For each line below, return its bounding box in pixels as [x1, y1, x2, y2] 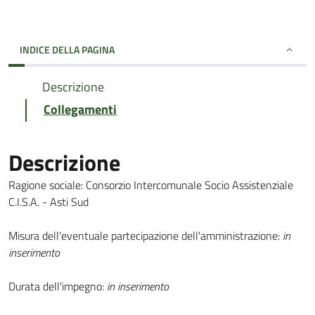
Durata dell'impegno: [8, 278, 107, 295]
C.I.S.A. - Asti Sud [8, 193, 89, 210]
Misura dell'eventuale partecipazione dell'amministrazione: [8, 227, 283, 244]
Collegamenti [44, 100, 117, 119]
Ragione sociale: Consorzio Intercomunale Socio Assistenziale [8, 176, 293, 193]
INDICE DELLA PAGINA [20, 42, 115, 57]
